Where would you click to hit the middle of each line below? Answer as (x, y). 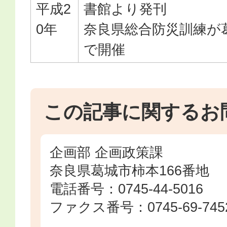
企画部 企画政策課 (106, 152)
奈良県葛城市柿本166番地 (129, 171)
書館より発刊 (125, 9)
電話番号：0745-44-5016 (126, 189)
